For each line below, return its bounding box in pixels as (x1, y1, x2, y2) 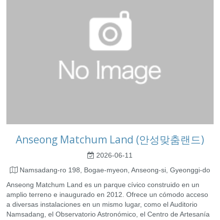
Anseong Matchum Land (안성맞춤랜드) (16, 133, 204, 147)
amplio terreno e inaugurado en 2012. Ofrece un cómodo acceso (6, 191, 208, 199)
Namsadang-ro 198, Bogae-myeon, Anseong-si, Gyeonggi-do (18, 166, 210, 174)
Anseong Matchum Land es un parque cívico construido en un (6, 181, 199, 189)
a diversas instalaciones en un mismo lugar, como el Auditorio (6, 200, 197, 209)
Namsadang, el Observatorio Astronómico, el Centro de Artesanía (6, 210, 210, 219)
